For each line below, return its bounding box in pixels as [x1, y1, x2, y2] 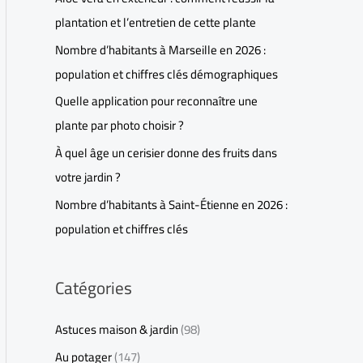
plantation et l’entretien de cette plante [55, 10, 256, 34]
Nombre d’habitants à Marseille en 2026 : [55, 37, 266, 62]
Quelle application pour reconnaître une [55, 89, 258, 113]
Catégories [55, 271, 132, 304]
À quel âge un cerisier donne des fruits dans [55, 141, 277, 165]
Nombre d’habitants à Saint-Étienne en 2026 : [55, 192, 288, 216]
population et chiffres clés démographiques [55, 62, 278, 86]
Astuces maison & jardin [55, 317, 178, 341]
